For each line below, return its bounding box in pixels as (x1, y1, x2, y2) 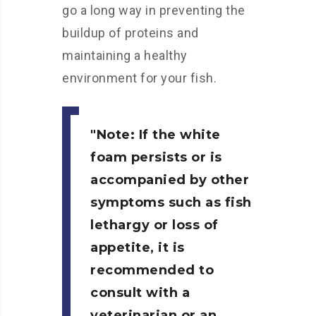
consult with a (90, 285, 190, 300)
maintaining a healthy (62, 48, 188, 63)
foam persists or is (90, 150, 222, 165)
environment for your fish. (62, 71, 217, 85)
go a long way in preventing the (62, 3, 245, 18)
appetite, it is (90, 240, 185, 255)
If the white (135, 127, 221, 142)
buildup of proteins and (62, 25, 199, 40)
